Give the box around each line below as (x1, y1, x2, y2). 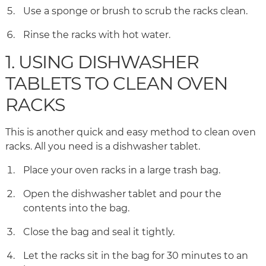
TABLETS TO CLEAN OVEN (5, 72, 227, 95)
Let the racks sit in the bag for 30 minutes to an (23, 250, 248, 262)
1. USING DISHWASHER (5, 51, 199, 74)
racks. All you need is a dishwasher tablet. (5, 141, 202, 153)
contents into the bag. (23, 202, 132, 214)
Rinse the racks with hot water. (23, 29, 170, 41)
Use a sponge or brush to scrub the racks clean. (23, 5, 250, 17)
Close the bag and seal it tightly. (23, 226, 177, 238)
